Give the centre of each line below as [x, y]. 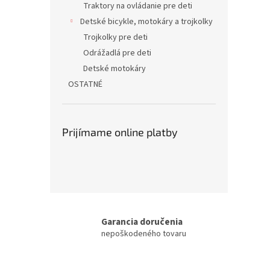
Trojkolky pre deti [115, 37]
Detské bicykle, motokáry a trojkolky [146, 22]
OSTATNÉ [85, 84]
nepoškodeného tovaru [144, 234]
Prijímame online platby [120, 132]
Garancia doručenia [142, 221]
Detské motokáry [115, 69]
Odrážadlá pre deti [117, 53]
